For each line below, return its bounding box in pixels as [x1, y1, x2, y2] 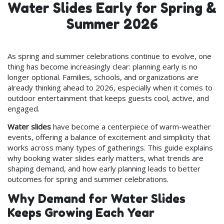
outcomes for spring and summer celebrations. [7, 173, 168, 184]
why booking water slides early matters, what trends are [7, 152, 203, 163]
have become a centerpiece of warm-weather [51, 121, 211, 131]
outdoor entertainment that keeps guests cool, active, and [7, 92, 209, 103]
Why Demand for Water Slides [7, 191, 185, 206]
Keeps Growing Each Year [7, 205, 154, 220]
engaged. [7, 103, 39, 113]
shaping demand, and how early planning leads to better [7, 163, 200, 173]
